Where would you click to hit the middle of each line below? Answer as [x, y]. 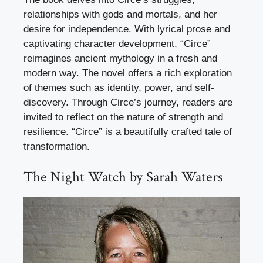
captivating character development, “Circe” [117, 44]
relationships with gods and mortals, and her [120, 15]
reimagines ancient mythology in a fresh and [120, 59]
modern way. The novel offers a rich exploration [128, 73]
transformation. [57, 147]
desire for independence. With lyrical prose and [127, 29]
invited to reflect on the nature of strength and [123, 117]
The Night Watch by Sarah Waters [123, 177]
